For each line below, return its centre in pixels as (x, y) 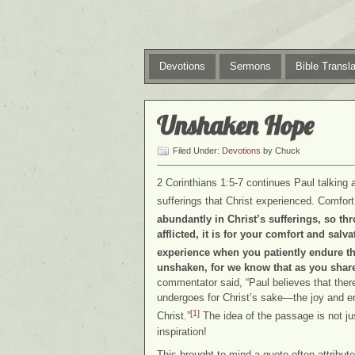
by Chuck (281, 151)
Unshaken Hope (235, 125)
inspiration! (182, 331)
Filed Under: (197, 151)
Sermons (250, 66)
